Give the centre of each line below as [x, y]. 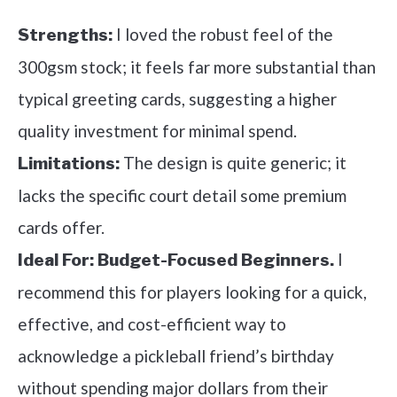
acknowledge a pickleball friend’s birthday [176, 356]
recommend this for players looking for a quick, [192, 292]
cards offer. [61, 228]
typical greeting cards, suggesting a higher [177, 99]
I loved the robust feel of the [223, 35]
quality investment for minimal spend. [157, 131]
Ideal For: [56, 261]
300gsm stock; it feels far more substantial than [197, 67]
